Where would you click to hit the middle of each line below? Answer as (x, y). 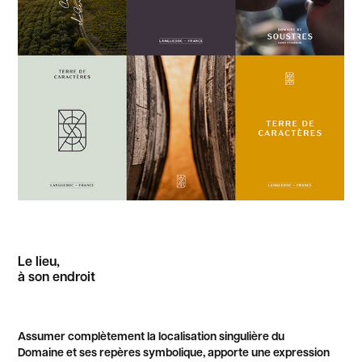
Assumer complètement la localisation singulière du (152, 335)
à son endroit (57, 276)
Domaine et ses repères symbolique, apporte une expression (174, 351)
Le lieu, (41, 261)
